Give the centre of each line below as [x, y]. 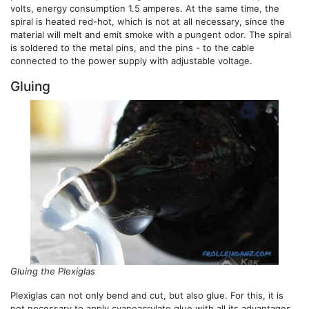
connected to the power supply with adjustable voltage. [131, 60]
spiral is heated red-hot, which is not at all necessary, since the [148, 21]
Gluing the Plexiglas [53, 271]
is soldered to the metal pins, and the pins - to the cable [132, 47]
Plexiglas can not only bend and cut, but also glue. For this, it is [147, 296]
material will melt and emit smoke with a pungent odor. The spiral [151, 34]
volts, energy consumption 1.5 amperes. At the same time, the [145, 8]
